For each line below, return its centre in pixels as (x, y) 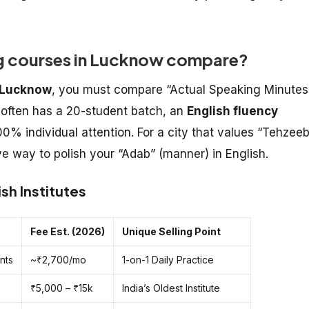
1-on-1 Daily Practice (168, 259)
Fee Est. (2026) (68, 231)
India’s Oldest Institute (171, 288)
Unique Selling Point (171, 231)
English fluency (232, 111)
